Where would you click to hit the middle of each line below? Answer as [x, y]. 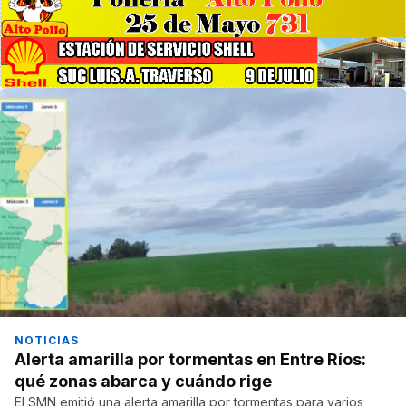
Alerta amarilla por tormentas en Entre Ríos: [190, 359]
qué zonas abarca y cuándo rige [143, 381]
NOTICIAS [47, 340]
